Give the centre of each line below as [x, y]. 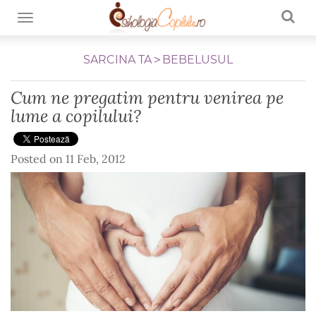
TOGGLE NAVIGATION [79, 19]
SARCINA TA [117, 60]
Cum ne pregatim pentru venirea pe [147, 97]
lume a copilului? [76, 116]
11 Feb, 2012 [96, 159]
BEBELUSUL [197, 60]
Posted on [38, 159]
